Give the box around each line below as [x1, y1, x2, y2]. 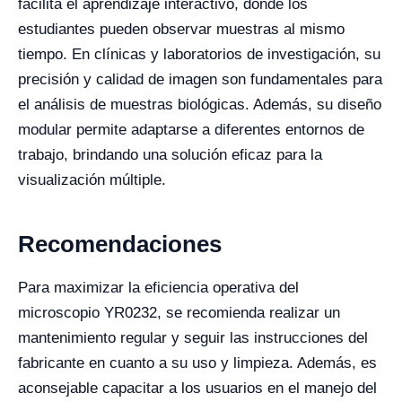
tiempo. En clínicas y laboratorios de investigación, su [18, 46, 380, 63]
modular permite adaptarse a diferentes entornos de [18, 121, 364, 138]
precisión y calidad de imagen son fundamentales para [18, 71, 382, 88]
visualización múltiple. [18, 171, 166, 188]
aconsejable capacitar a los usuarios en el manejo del [18, 380, 377, 397]
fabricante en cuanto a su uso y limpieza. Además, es [18, 354, 377, 371]
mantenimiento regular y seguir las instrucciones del [18, 329, 368, 346]
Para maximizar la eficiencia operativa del [18, 279, 299, 296]
